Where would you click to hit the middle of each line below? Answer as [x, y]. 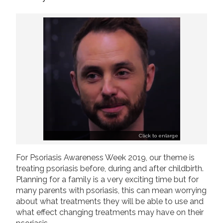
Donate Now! [157, 22]
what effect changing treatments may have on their [110, 212]
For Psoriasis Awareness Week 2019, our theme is [105, 157]
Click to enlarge [158, 135]
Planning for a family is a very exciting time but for [107, 179]
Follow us [36, 56]
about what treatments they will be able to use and [110, 201]
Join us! [62, 22]
